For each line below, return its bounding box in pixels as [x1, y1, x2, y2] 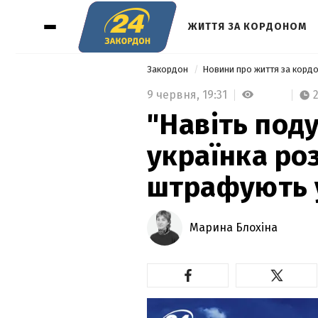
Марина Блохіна [190, 220, 278, 234]
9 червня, [147, 87, 202, 102]
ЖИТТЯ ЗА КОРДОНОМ [188, 21, 307, 33]
